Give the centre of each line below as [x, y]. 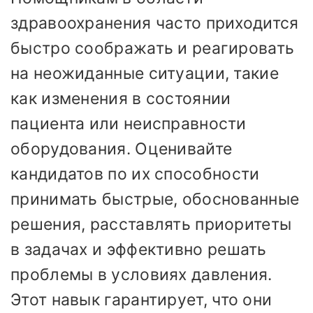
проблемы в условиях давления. [141, 274]
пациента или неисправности [129, 123]
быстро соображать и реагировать [153, 48]
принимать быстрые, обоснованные [155, 199]
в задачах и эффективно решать [139, 249]
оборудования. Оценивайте [122, 148]
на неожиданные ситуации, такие [145, 73]
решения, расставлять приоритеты [151, 224]
